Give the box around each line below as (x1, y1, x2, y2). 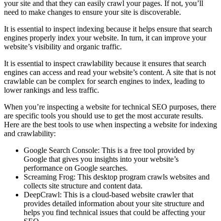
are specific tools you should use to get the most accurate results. (4, 111, 203, 120)
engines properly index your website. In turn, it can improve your (4, 33, 206, 42)
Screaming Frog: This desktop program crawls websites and (24, 172, 210, 181)
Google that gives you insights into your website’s (24, 154, 179, 163)
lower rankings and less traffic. (4, 85, 99, 94)
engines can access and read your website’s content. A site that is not (4, 68, 216, 76)
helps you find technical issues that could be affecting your (24, 208, 205, 217)
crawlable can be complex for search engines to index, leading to (4, 76, 205, 85)
